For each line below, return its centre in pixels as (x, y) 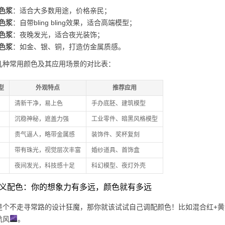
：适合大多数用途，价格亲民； (62, 10)
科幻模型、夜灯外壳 (119, 165)
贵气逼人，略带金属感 (45, 134)
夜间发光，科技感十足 (45, 165)
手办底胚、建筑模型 (119, 103)
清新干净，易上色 (39, 103)
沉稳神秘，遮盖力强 (42, 119)
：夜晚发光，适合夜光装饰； (58, 34)
